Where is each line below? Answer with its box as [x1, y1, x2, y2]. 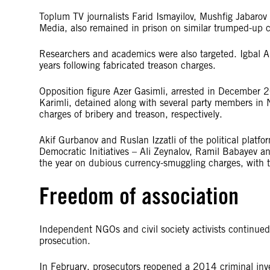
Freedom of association [39, 182, 239, 210]
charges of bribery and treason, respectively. [39, 108, 222, 120]
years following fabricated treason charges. [39, 60, 216, 71]
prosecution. [39, 235, 90, 246]
